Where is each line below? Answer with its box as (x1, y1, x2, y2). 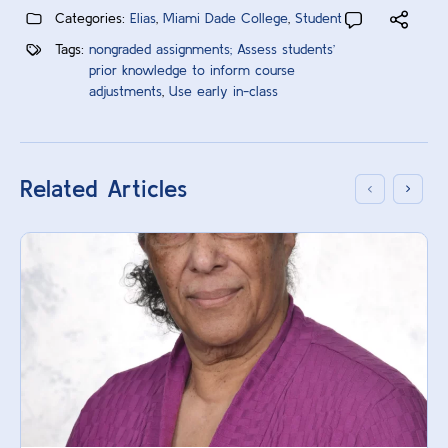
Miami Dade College (163, 10, 288, 27)
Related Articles (20, 175, 187, 203)
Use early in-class (169, 83, 278, 100)
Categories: (55, 10, 125, 27)
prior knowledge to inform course (89, 62, 295, 79)
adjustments (89, 83, 162, 100)
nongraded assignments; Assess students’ (89, 41, 335, 58)
